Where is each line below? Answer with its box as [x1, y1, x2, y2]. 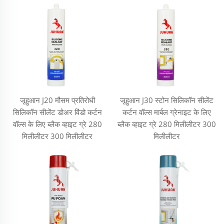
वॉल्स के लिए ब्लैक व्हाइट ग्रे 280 [12, 118, 102, 129]
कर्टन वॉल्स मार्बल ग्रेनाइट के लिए [122, 106, 211, 117]
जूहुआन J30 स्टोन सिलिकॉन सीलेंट [120, 94, 213, 105]
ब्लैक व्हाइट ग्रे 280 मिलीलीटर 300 [117, 118, 216, 129]
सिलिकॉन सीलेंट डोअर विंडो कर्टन [12, 106, 102, 117]
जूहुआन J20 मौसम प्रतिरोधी [19, 94, 95, 105]
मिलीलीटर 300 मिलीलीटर [22, 130, 92, 141]
